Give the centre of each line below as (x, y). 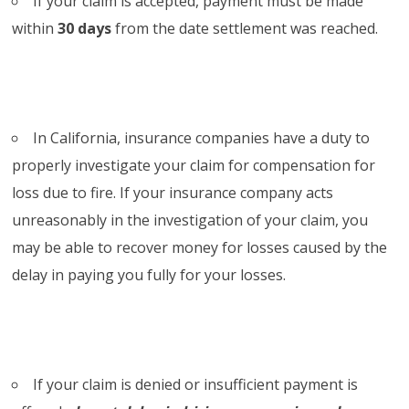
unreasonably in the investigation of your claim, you (190, 220)
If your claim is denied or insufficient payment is (196, 384)
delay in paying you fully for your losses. (149, 274)
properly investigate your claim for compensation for (194, 165)
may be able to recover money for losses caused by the (200, 247)
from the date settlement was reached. (247, 28)
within (35, 28)
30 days (87, 28)
